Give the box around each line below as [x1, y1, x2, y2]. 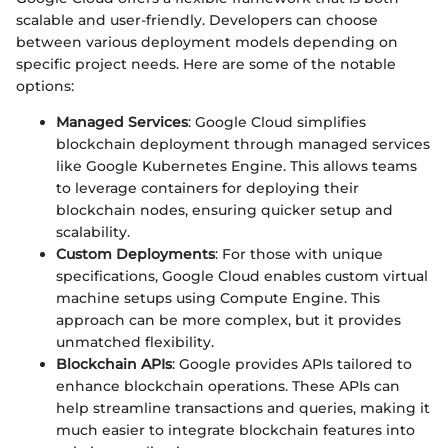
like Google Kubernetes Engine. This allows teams [56, 157, 417, 175]
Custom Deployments [56, 245, 215, 263]
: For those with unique [215, 245, 383, 263]
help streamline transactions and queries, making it [56, 399, 430, 417]
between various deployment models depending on [16, 33, 398, 51]
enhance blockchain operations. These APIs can [56, 377, 400, 395]
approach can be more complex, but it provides [56, 311, 401, 329]
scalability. [56, 223, 130, 241]
